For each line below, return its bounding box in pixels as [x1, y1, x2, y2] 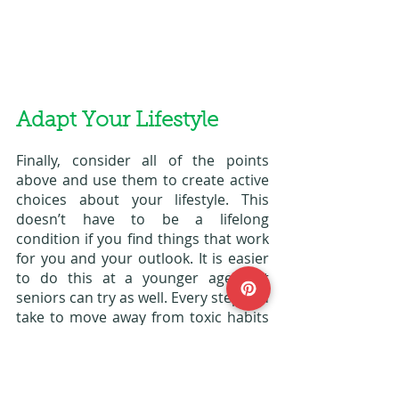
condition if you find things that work [16, 228, 269, 248]
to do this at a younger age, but [16, 267, 269, 288]
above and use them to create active [16, 169, 269, 190]
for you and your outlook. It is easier [16, 248, 269, 268]
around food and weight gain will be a [16, 326, 269, 346]
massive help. [16, 346, 110, 366]
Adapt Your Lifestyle [16, 110, 218, 132]
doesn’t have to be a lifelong [16, 208, 269, 229]
